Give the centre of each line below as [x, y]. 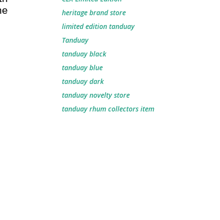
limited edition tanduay [98, 26]
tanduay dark [83, 81]
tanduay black [84, 54]
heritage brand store [94, 13]
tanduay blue [82, 68]
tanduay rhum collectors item [108, 109]
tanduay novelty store [96, 95]
